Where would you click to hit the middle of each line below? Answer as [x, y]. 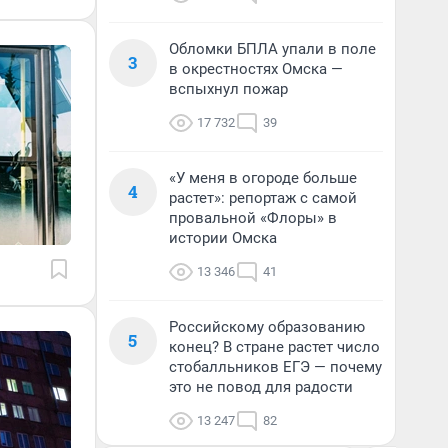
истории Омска [223, 238]
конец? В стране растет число [274, 347]
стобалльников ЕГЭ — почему [275, 367]
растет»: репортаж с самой [263, 198]
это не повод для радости [261, 387]
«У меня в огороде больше [263, 178]
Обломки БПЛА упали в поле [272, 49]
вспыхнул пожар [228, 89]
